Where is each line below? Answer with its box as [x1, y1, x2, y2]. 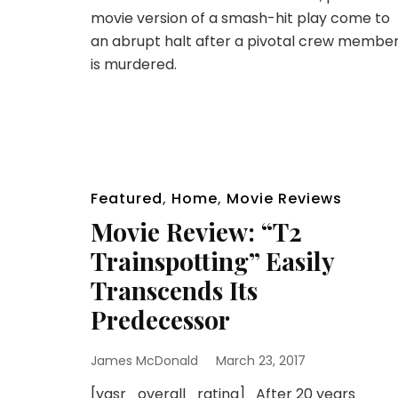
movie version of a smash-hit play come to [91, 7, 390, 28]
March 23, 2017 [216, 352, 306, 370]
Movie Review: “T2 [91, 215, 302, 249]
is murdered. [91, 53, 177, 75]
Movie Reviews [227, 188, 342, 210]
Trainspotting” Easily [91, 244, 334, 278]
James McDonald [91, 352, 198, 370]
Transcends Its [91, 274, 258, 307]
